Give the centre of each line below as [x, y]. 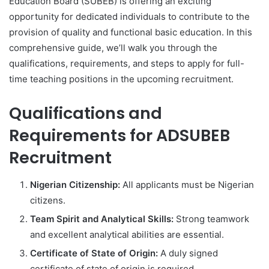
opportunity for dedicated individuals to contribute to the [129, 17]
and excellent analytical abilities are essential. [127, 234]
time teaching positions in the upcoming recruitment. [121, 79]
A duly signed [188, 253]
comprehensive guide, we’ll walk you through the [113, 48]
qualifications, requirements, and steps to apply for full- [127, 63]
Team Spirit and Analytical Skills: [102, 219]
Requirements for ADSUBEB [119, 135]
